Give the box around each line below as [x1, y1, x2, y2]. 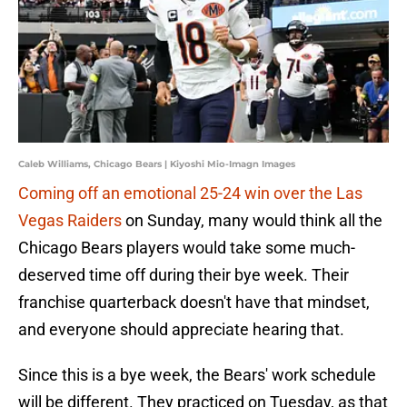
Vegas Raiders [18, 211, 122, 231]
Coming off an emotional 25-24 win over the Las [18, 184, 362, 203]
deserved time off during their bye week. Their [18, 265, 349, 285]
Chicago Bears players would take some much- [18, 238, 355, 258]
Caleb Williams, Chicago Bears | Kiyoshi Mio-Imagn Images [18, 158, 295, 171]
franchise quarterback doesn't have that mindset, [18, 293, 370, 313]
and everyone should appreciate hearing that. [18, 320, 344, 340]
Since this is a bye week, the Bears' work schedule [18, 365, 376, 385]
